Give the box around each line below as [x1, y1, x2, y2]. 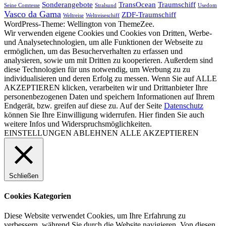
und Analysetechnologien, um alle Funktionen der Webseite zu [4, 37, 203, 46]
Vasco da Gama [4, 9, 61, 19]
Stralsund [95, 2, 117, 8]
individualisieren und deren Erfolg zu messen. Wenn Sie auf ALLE [4, 74, 217, 83]
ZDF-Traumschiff [122, 10, 176, 19]
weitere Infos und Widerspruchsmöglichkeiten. [4, 119, 152, 128]
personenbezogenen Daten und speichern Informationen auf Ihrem [4, 92, 214, 101]
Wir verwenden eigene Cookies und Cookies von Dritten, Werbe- [4, 28, 212, 37]
